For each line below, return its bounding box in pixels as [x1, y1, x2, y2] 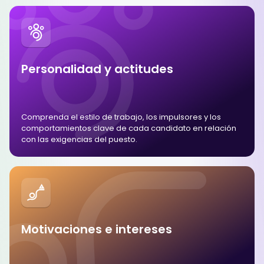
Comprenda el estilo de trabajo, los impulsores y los [21, 111, 221, 123]
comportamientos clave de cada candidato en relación [21, 122, 236, 134]
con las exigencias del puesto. [21, 133, 137, 145]
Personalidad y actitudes [21, 60, 173, 77]
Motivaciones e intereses [21, 220, 172, 237]
